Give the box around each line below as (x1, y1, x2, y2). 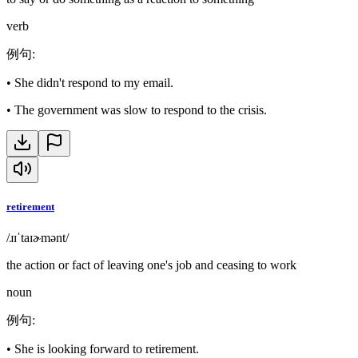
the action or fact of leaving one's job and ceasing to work (6, 257, 296, 272)
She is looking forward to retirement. (14, 341, 199, 356)
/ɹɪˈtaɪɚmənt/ (6, 230, 69, 245)
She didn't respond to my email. (14, 75, 173, 89)
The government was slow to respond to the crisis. (14, 102, 267, 117)
